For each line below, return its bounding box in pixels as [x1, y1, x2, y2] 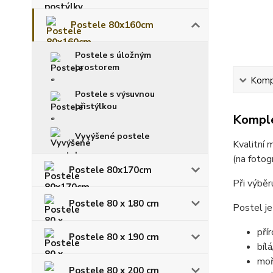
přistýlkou [75, 100, 117, 112]
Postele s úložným [75, 49, 151, 61]
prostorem [75, 61, 119, 73]
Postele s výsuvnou [75, 88, 155, 100]
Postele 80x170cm [69, 163, 152, 176]
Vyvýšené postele [75, 130, 149, 142]
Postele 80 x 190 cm [69, 230, 159, 243]
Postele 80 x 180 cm [69, 197, 159, 210]
